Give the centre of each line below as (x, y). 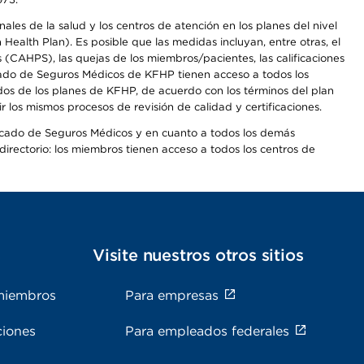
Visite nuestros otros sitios (198, 255)
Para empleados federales (207, 331)
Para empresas (172, 295)
